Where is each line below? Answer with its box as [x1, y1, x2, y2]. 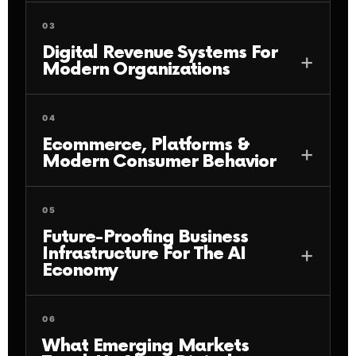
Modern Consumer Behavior [42, 151, 276, 172]
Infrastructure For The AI [42, 243, 246, 265]
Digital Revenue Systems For [42, 42, 278, 64]
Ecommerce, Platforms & [42, 134, 250, 156]
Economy [42, 260, 118, 281]
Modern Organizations [42, 59, 230, 80]
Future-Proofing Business [42, 226, 248, 248]
